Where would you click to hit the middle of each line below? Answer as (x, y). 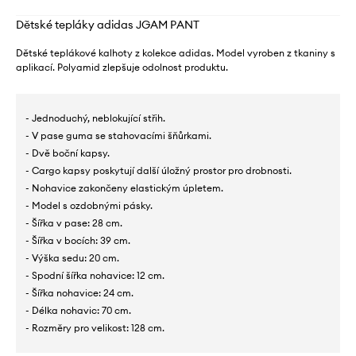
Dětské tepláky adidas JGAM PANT (108, 25)
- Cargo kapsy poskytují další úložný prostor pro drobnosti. (159, 171)
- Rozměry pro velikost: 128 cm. (95, 328)
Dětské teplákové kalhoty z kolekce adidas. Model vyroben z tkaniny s (176, 53)
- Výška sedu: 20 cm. (72, 258)
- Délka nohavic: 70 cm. (78, 311)
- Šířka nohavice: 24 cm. (79, 293)
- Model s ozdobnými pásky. (89, 206)
